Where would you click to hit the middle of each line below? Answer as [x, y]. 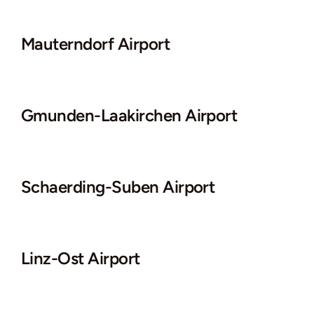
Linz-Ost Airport [81, 258]
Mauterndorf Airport [96, 43]
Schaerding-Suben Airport [118, 186]
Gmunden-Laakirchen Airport [129, 115]
